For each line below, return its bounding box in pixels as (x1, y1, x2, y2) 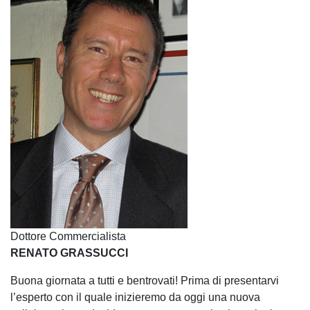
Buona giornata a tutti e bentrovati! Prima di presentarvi (10, 274, 279, 286)
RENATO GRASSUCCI (10, 246, 128, 259)
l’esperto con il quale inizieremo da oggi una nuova (10, 291, 260, 303)
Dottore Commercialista (10, 230, 126, 242)
